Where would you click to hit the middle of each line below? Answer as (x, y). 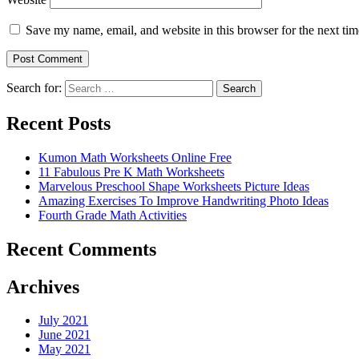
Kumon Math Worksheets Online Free (135, 157)
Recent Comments (81, 249)
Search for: (34, 87)
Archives (43, 286)
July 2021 (63, 321)
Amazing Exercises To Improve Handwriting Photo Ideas (184, 200)
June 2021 (65, 335)
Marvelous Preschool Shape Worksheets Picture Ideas (174, 186)
